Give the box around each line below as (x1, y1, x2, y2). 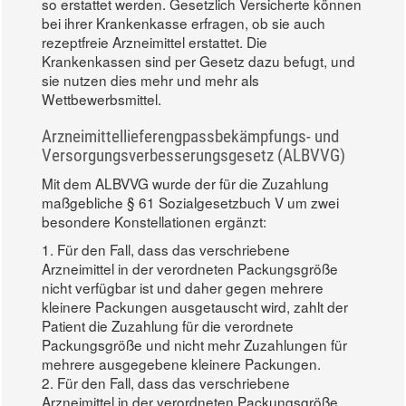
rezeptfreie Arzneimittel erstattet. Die (42, 31, 267, 52)
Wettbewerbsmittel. (42, 88, 161, 109)
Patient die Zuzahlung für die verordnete (42, 314, 294, 335)
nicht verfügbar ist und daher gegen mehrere (42, 276, 324, 297)
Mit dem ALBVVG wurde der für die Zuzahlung (42, 172, 329, 193)
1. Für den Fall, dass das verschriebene (42, 238, 290, 259)
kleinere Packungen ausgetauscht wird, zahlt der (42, 295, 348, 316)
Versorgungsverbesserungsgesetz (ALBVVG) (42, 144, 345, 166)
